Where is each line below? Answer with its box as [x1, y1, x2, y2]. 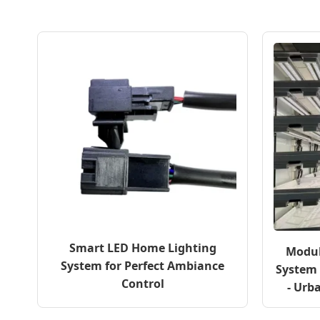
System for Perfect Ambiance [61, 258, 224, 274]
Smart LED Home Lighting [69, 240, 216, 256]
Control [121, 276, 164, 292]
